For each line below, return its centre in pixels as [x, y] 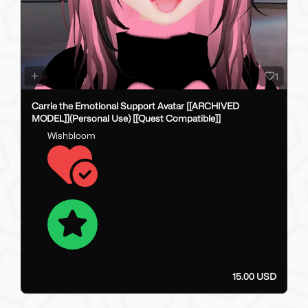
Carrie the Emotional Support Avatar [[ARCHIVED [135, 106]
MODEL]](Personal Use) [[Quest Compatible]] [126, 118]
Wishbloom [71, 136]
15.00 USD [254, 277]
